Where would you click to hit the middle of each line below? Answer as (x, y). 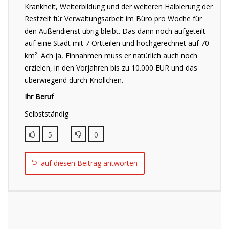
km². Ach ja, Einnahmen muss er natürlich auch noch (111, 55)
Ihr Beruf (39, 96)
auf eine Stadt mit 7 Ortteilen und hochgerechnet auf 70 (117, 43)
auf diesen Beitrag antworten (89, 163)
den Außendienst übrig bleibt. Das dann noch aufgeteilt (115, 31)
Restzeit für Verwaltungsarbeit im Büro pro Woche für (113, 19)
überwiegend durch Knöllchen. (74, 80)
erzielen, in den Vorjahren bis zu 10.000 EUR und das (111, 68)
